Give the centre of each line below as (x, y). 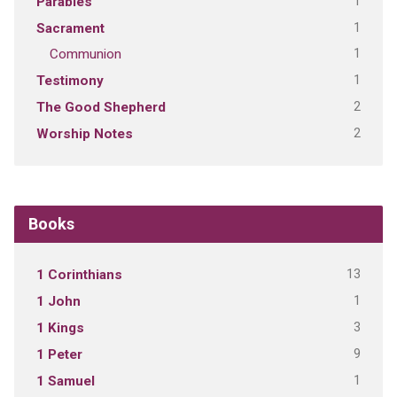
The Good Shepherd (101, 108)
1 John (58, 302)
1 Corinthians (79, 275)
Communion (85, 54)
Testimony (70, 81)
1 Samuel (65, 381)
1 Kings (60, 328)
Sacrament (70, 29)
